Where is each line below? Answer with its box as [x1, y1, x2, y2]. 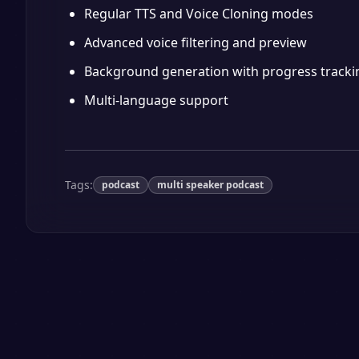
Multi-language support [84, 91, 228, 109]
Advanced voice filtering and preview [84, 34, 307, 51]
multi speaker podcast [157, 178, 264, 192]
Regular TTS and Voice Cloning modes [84, 5, 313, 22]
